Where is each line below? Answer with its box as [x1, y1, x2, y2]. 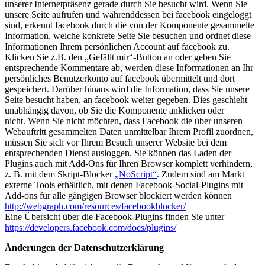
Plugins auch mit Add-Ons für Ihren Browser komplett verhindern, [5, 159, 253, 169]
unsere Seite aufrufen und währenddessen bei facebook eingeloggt [5, 9, 251, 20]
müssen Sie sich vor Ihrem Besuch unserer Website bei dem [5, 137, 227, 148]
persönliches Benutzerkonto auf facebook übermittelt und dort [5, 73, 235, 84]
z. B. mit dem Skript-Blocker [5, 169, 115, 180]
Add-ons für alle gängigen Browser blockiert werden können [5, 190, 232, 201]
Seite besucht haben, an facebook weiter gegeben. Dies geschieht [5, 95, 247, 105]
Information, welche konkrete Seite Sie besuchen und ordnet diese [5, 31, 251, 41]
